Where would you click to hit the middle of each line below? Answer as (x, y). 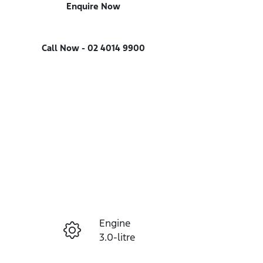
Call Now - (64, 48)
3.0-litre (117, 237)
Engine (114, 223)
